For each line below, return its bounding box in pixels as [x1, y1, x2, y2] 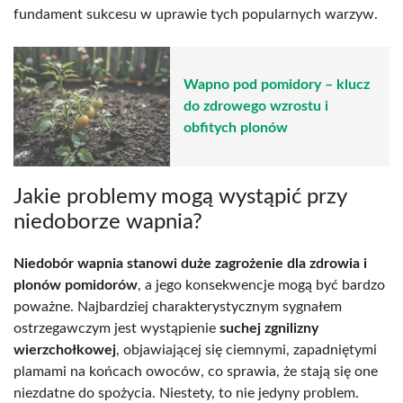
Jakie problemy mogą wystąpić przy [13, 185, 346, 208]
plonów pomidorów [13, 277, 138, 292]
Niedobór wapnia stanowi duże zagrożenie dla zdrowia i [13, 255, 367, 271]
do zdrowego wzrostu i [184, 99, 328, 114]
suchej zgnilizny [219, 320, 318, 336]
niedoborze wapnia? [13, 210, 202, 233]
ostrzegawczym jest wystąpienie [13, 320, 219, 336]
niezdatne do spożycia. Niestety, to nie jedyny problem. [13, 385, 359, 400]
